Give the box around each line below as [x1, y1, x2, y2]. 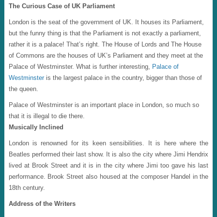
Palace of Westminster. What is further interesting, [8, 62, 152, 70]
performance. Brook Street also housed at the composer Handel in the [8, 172, 209, 180]
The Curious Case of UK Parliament [8, 2, 115, 10]
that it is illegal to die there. [8, 112, 85, 120]
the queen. [8, 85, 38, 93]
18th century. [8, 184, 45, 191]
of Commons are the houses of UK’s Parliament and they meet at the [8, 51, 203, 59]
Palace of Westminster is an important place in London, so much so [8, 101, 199, 108]
